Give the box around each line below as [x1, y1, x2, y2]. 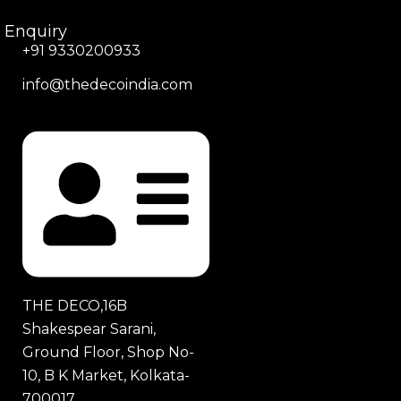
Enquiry [4, 21, 67, 41]
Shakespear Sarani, [21, 320, 156, 337]
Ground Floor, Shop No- [21, 343, 194, 361]
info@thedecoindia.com [21, 76, 192, 94]
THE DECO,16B [21, 296, 127, 314]
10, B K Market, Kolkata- [21, 366, 190, 384]
